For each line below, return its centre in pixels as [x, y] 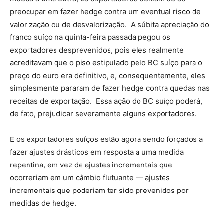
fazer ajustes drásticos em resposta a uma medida [97, 152]
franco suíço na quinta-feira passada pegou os [90, 37]
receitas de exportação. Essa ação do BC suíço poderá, [106, 101]
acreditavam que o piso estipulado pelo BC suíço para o [106, 63]
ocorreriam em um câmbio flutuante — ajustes [90, 178]
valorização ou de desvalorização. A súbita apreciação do [110, 24]
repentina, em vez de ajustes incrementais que [91, 165]
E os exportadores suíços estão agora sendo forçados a [106, 139]
